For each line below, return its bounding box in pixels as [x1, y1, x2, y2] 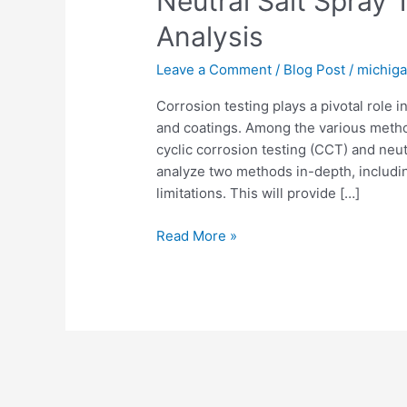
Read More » [156, 226, 238, 244]
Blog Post [283, 61, 346, 79]
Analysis [156, 20, 264, 54]
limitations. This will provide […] [156, 184, 361, 203]
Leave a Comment [156, 61, 273, 79]
